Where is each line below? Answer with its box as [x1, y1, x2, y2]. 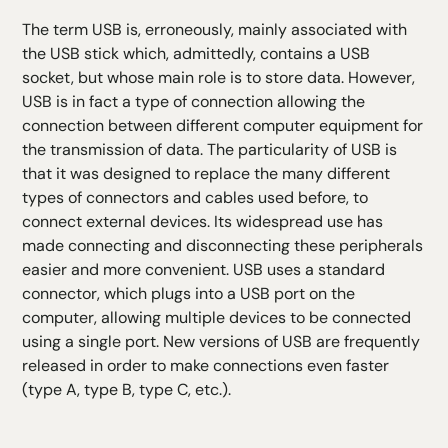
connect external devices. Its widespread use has [22, 211, 384, 233]
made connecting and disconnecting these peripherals [22, 235, 424, 257]
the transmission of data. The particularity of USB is [22, 139, 398, 161]
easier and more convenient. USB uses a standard [22, 259, 386, 281]
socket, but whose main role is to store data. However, [22, 67, 416, 89]
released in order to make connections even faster [22, 355, 390, 377]
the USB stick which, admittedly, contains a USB [22, 43, 371, 65]
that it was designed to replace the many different [22, 163, 391, 185]
